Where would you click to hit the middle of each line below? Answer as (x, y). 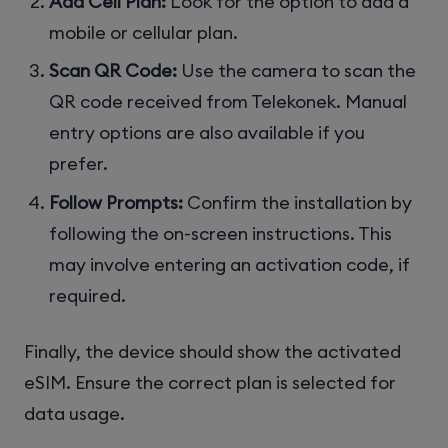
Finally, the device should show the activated (212, 351)
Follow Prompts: (116, 202)
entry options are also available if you (207, 133)
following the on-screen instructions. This (221, 233)
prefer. (79, 164)
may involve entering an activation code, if (230, 264)
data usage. (74, 413)
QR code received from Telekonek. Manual (228, 102)
